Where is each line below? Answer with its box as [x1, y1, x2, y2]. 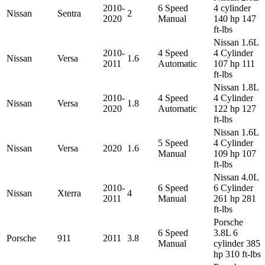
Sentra [57, 8, 81, 18]
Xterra [57, 188, 81, 198]
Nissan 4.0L [214, 172, 258, 182]
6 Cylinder [214, 182, 253, 193]
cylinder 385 [214, 238, 260, 248]
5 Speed [158, 137, 188, 148]
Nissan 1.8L [214, 82, 258, 92]
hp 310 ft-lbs [214, 248, 261, 259]
